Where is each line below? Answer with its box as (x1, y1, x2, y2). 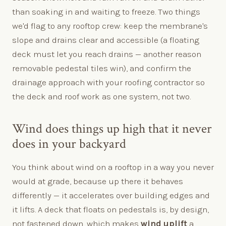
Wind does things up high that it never (12, 120, 212, 137)
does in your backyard (12, 135, 126, 152)
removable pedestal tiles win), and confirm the (12, 63, 191, 73)
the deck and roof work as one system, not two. (12, 91, 191, 101)
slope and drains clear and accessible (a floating (12, 34, 199, 45)
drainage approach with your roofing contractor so (12, 77, 205, 87)
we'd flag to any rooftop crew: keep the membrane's (12, 20, 208, 31)
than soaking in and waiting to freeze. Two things (12, 6, 200, 17)
